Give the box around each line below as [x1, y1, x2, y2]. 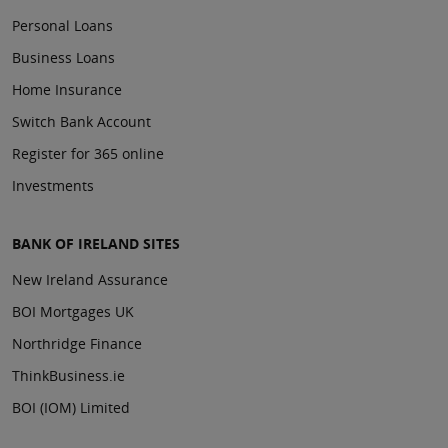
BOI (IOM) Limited [12, 398, 130, 418]
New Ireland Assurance [12, 270, 168, 290]
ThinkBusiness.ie [12, 366, 125, 386]
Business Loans [12, 48, 115, 68]
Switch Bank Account [12, 112, 151, 132]
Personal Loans [12, 16, 113, 36]
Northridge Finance [12, 334, 142, 354]
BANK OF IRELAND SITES [12, 234, 180, 254]
